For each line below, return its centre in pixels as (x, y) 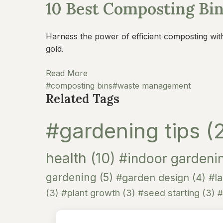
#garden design (154, 178)
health (68, 158)
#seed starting (170, 193)
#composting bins (79, 86)
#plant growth (92, 193)
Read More (67, 73)
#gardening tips (126, 131)
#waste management (152, 86)
